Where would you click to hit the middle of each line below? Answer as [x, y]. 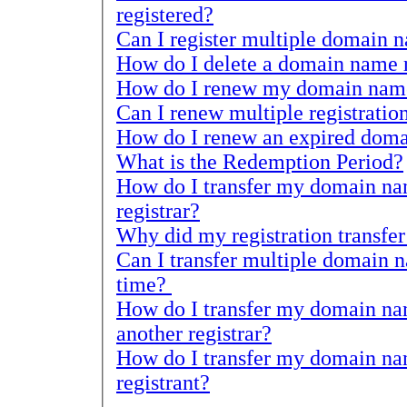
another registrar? [194, 333]
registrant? [163, 382]
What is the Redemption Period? [260, 161]
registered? [165, 14]
